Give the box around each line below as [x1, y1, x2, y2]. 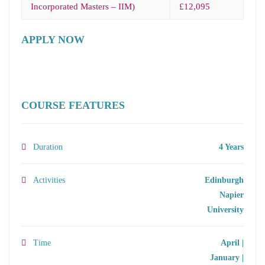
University [207, 205, 244, 215]
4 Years [219, 143, 244, 152]
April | [221, 238, 244, 248]
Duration [33, 143, 63, 152]
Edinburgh [205, 176, 244, 185]
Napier [219, 190, 244, 200]
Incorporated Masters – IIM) [31, 2, 135, 12]
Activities [33, 176, 65, 185]
